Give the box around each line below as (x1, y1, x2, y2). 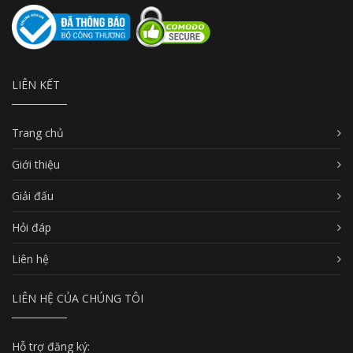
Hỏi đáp (12, 220, 51, 236)
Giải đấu (12, 188, 54, 204)
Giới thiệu (12, 157, 60, 173)
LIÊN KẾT (12, 77, 60, 93)
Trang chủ (12, 125, 64, 141)
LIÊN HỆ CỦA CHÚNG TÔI (12, 291, 143, 307)
